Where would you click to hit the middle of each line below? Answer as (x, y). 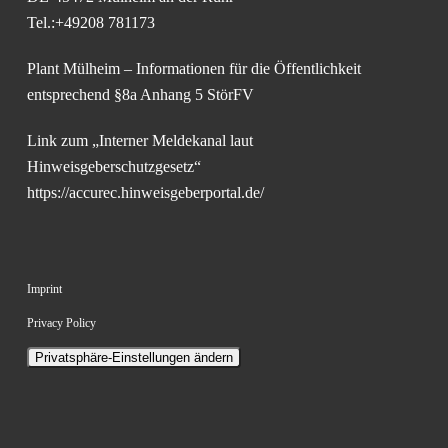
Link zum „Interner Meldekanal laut (139, 140)
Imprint (44, 289)
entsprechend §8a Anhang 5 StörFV (140, 94)
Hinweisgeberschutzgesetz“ (113, 166)
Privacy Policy (61, 323)
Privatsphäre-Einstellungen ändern (133, 357)
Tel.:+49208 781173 (90, 22)
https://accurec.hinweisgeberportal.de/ (145, 192)
